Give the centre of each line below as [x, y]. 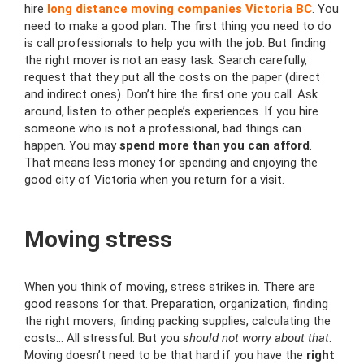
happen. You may [72, 146]
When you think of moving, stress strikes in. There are [170, 287]
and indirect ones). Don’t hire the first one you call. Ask [171, 95]
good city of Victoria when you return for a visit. [154, 180]
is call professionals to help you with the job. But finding [175, 43]
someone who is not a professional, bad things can [163, 129]
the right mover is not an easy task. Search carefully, [166, 61]
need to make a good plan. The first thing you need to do [178, 26]
